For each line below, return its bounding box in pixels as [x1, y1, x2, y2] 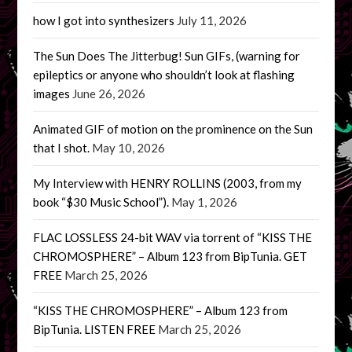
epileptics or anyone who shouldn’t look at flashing [33, 67, 295, 82]
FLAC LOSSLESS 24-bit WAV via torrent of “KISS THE [33, 229, 313, 244]
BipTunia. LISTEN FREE [33, 321, 156, 336]
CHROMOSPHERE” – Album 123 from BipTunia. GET [33, 248, 308, 263]
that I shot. [33, 140, 90, 155]
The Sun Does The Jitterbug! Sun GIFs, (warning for [33, 48, 301, 63]
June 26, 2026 [72, 86, 146, 101]
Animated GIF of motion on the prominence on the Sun [33, 121, 313, 136]
